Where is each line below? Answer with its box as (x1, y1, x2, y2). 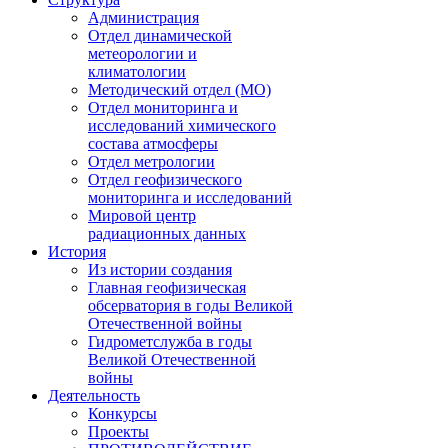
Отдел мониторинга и (88, 99, 238, 116)
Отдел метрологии (88, 153, 215, 170)
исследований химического (88, 117, 276, 134)
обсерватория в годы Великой (88, 297, 293, 314)
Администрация (88, 9, 199, 26)
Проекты (88, 423, 149, 440)
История (48, 243, 106, 260)
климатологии (88, 63, 186, 80)
